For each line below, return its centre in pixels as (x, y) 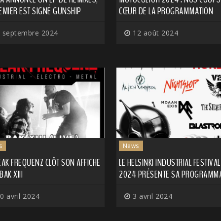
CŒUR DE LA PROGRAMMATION (166, 11)
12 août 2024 (154, 33)
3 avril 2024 (151, 196)
